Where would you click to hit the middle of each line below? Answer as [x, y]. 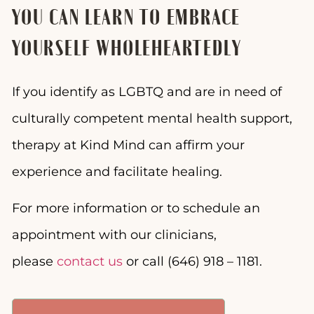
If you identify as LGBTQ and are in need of [147, 91]
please [34, 262]
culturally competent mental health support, [152, 118]
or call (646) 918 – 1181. [196, 262]
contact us [90, 262]
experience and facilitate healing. [119, 171]
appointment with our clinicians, [114, 235]
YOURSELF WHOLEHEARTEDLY [127, 49]
